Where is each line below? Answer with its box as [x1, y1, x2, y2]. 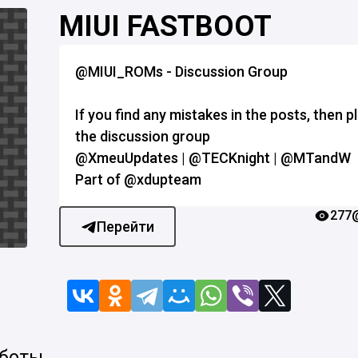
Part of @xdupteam [75, 171, 201, 188]
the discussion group [75, 128, 210, 145]
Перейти [97, 218, 154, 235]
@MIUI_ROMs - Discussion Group [75, 63, 288, 80]
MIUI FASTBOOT [59, 10, 272, 43]
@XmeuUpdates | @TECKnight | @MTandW [75, 149, 351, 166]
